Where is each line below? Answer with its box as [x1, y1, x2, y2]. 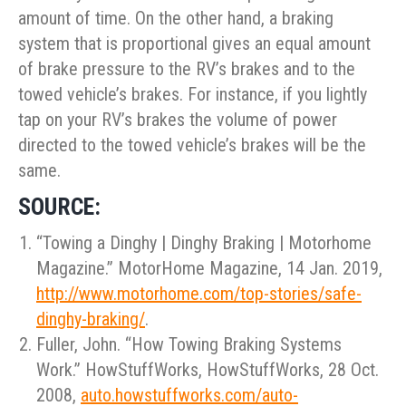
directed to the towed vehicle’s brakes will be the [18, 134, 366, 157]
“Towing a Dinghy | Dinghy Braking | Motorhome [36, 232, 372, 255]
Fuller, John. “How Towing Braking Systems [36, 333, 342, 356]
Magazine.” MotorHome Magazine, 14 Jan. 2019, [36, 257, 382, 280]
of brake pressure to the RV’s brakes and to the [18, 58, 355, 81]
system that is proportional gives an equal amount [18, 33, 371, 55]
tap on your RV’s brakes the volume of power [18, 109, 337, 131]
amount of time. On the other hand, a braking [18, 7, 333, 30]
